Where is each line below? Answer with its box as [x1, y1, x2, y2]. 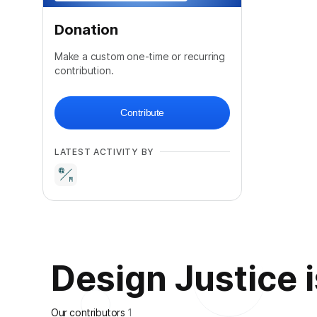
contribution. [54, 64, 114, 76]
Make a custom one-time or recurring [54, 50, 226, 62]
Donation [54, 21, 118, 38]
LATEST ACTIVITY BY [54, 146, 154, 157]
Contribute [120, 106, 164, 118]
